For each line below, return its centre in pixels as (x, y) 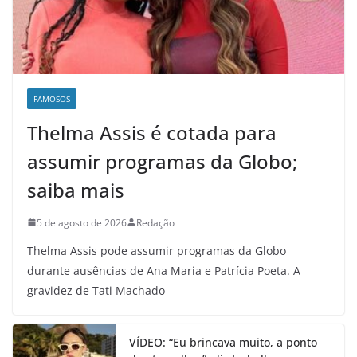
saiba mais (76, 190)
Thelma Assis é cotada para (152, 132)
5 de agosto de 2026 (82, 222)
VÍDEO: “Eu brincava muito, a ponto (223, 342)
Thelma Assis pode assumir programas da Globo (157, 250)
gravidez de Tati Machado (96, 290)
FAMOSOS (52, 98)
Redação (155, 222)
